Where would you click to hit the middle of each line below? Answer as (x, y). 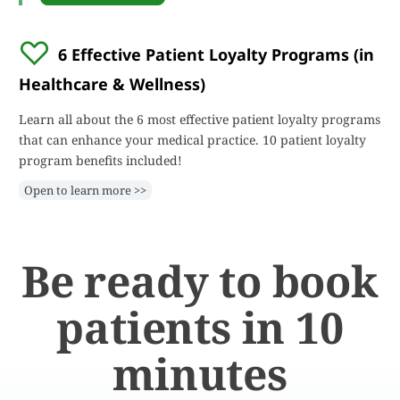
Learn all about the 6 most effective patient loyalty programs (200, 119)
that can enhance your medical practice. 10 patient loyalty (192, 140)
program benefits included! (100, 160)
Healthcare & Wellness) (112, 84)
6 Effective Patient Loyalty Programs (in (216, 54)
